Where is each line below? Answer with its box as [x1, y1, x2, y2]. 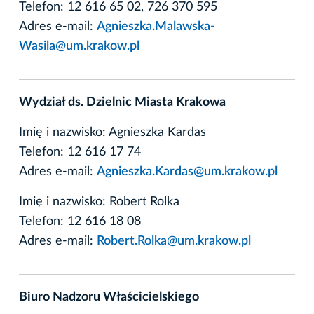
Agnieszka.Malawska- [97, 20, 215, 33]
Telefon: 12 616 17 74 [19, 145, 141, 158]
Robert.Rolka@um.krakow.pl [97, 234, 251, 247]
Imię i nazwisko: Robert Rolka [19, 195, 179, 208]
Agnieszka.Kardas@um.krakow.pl [97, 165, 278, 178]
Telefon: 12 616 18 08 [19, 214, 141, 228]
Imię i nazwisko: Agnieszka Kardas [19, 125, 206, 139]
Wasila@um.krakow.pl [19, 39, 139, 53]
